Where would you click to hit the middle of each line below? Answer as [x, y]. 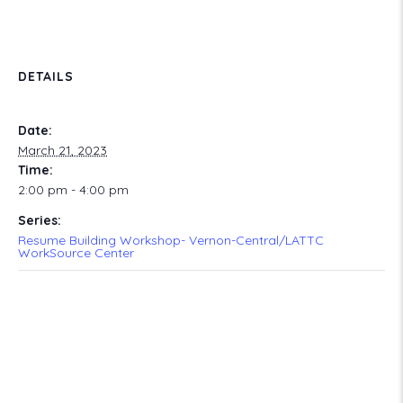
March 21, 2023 [63, 150]
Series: [40, 220]
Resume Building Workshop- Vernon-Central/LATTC [171, 240]
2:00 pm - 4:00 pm [73, 190]
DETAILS [46, 76]
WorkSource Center [76, 253]
